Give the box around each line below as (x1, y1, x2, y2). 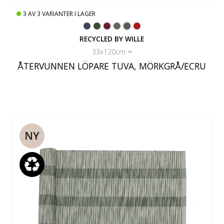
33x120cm (91, 46, 125, 56)
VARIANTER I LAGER (42, 9, 96, 18)
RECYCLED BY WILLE (79, 33, 144, 43)
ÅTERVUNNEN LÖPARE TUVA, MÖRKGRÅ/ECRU (17, 59, 206, 72)
